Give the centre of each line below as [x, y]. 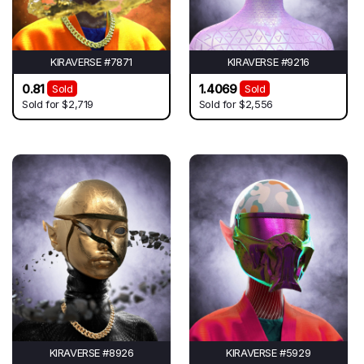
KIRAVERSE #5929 [269, 352]
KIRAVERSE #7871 [91, 61]
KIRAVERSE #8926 [91, 352]
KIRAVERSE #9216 [268, 61]
